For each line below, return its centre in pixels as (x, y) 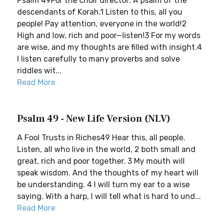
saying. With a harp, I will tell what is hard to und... (109, 196)
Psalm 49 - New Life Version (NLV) (94, 119)
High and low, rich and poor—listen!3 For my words (109, 35)
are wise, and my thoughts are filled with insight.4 (109, 47)
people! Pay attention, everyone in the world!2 (102, 24)
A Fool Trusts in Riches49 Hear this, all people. (101, 138)
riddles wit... (39, 71)
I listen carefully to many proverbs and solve (99, 59)
